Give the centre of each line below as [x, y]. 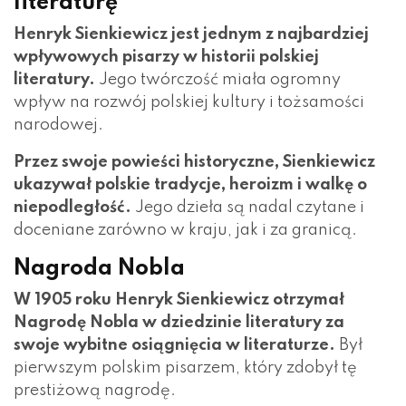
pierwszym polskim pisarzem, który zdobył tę [185, 367]
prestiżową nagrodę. [95, 390]
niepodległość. [72, 207]
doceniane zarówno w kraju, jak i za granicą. [185, 230]
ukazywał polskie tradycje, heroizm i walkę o [190, 184]
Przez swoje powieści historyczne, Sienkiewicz [194, 162]
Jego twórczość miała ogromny [218, 79]
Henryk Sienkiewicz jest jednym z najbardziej [191, 34]
